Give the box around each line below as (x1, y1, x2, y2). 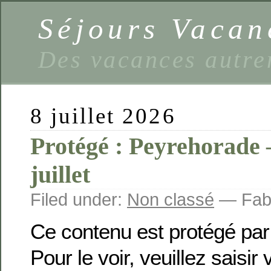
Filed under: (30, 189, 127, 209)
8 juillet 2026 (30, 103, 176, 128)
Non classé (127, 189, 214, 209)
